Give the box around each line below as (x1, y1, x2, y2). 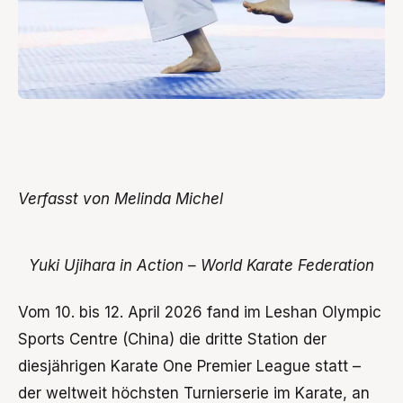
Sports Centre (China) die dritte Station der (18, 330, 327, 349)
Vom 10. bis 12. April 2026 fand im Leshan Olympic (18, 303, 381, 322)
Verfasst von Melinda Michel (18, 190, 223, 209)
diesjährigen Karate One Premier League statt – (18, 357, 361, 376)
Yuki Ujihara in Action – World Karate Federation (29, 256, 374, 275)
